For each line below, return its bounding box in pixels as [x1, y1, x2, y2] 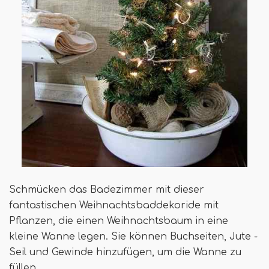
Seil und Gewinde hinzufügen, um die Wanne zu [9, 247, 241, 258]
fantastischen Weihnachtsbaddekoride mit [9, 200, 219, 211]
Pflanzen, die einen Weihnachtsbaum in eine [9, 216, 228, 227]
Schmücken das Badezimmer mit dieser [9, 184, 204, 196]
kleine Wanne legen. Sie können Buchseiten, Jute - [9, 231, 258, 243]
